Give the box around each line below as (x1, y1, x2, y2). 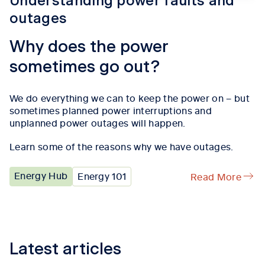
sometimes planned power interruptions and (9, 103, 212, 117)
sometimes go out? (9, 59, 160, 76)
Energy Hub (14, 168, 68, 182)
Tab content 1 (9, 224, 72, 238)
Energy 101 (77, 169, 127, 182)
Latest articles (9, 241, 121, 258)
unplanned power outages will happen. (9, 115, 186, 129)
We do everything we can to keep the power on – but (9, 91, 250, 104)
